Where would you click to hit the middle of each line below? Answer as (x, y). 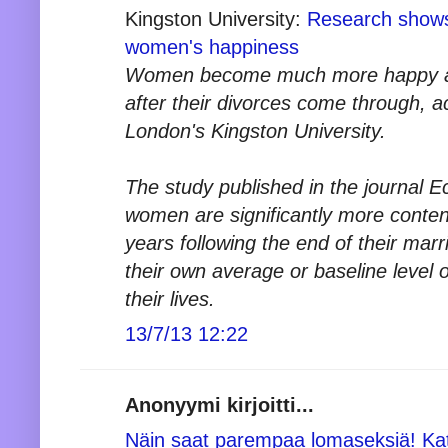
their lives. (170, 298)
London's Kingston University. (255, 130)
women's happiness (212, 46)
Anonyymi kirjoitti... (219, 404)
